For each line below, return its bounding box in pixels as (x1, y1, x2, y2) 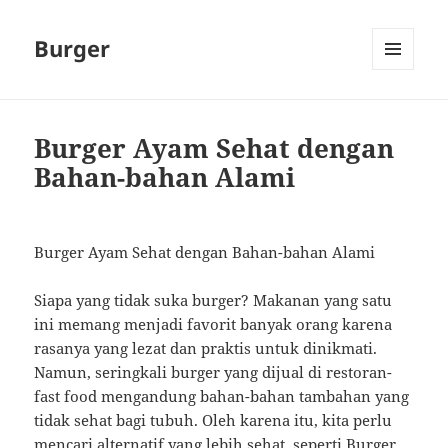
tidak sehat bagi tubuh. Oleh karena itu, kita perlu (34, 410, 393, 431)
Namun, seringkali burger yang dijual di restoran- (34, 362, 393, 383)
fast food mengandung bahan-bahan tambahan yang (34, 386, 410, 407)
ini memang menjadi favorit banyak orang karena (34, 314, 393, 335)
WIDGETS (372, 103, 429, 121)
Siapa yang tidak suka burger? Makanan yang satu (34, 290, 393, 311)
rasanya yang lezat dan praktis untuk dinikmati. (34, 338, 378, 359)
